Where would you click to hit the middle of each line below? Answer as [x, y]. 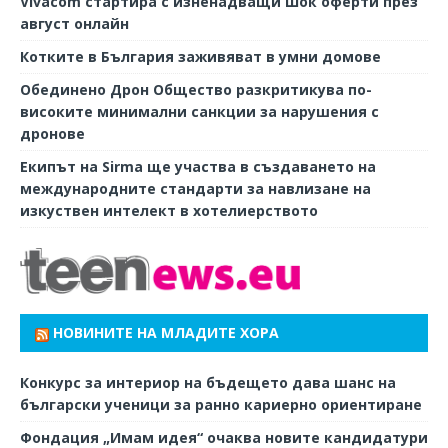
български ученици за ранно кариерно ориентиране [221, 405]
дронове [52, 133]
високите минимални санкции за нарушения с [199, 111]
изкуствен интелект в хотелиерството [169, 210]
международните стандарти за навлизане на [195, 188]
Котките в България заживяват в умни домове [200, 56]
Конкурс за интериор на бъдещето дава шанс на [208, 383]
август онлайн [74, 23]
